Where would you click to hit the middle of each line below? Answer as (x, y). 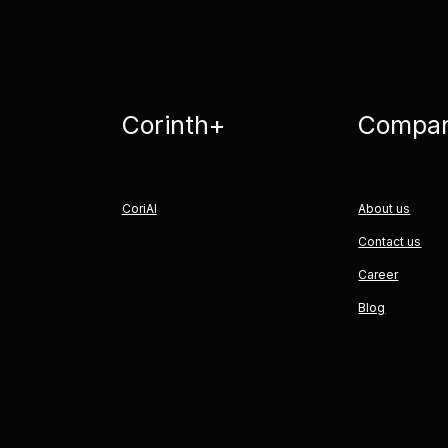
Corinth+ (173, 125)
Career (378, 274)
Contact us (390, 241)
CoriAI (139, 208)
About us (384, 208)
